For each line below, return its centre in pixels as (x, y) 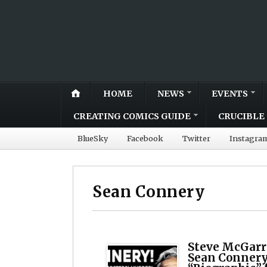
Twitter (196, 138)
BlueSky (93, 138)
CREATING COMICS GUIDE (132, 116)
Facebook (145, 138)
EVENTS (230, 93)
